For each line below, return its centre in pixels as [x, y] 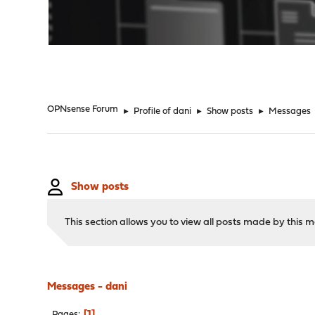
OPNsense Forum [83, 109]
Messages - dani [88, 287]
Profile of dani [163, 111]
